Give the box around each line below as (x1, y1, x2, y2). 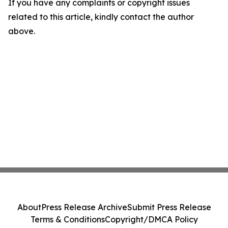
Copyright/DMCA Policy (104, 214, 198, 224)
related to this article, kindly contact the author (8, 12, 194, 22)
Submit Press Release (127, 202, 211, 212)
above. (8, 26, 35, 36)
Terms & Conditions (30, 214, 105, 224)
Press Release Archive (41, 202, 127, 212)
